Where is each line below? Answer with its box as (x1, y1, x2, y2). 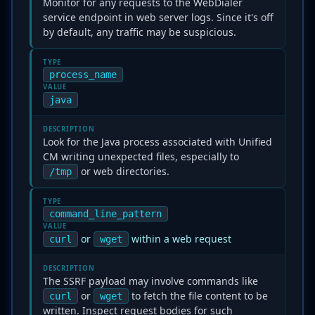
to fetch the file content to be (129, 289, 268, 302)
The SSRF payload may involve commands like (43, 274, 258, 288)
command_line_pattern (49, 208, 162, 219)
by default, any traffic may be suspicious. (43, 25, 236, 39)
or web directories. (78, 165, 169, 178)
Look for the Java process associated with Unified (43, 135, 272, 148)
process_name (49, 69, 117, 80)
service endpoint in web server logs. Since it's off (43, 11, 274, 24)
